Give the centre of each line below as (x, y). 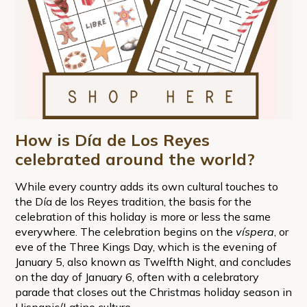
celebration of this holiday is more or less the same (143, 216)
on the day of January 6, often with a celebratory (137, 277)
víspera (255, 231)
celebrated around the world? (135, 159)
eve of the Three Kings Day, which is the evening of (146, 246)
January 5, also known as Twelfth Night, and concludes (153, 261)
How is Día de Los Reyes (112, 139)
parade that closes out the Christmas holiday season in (153, 292)
